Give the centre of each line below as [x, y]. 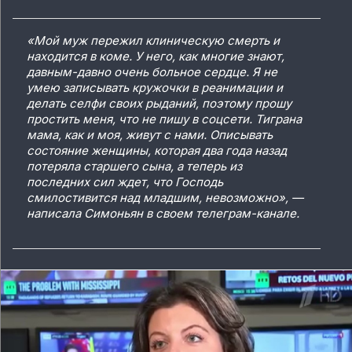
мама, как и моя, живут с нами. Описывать [150, 135]
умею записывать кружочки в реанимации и [155, 88]
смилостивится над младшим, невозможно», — [165, 198]
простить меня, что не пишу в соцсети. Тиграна [164, 119]
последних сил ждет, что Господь [125, 182]
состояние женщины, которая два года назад [157, 151]
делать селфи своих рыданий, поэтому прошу [159, 104]
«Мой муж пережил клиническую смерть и [153, 41]
